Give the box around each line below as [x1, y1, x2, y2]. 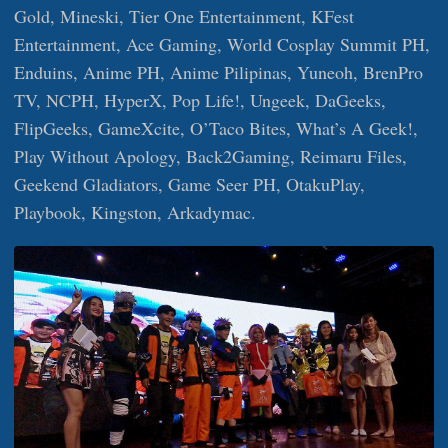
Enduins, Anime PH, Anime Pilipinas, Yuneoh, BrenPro [14, 59, 423, 84]
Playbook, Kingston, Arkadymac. [14, 199, 256, 224]
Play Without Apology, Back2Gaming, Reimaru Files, [14, 143, 407, 168]
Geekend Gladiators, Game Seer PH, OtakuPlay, [14, 171, 365, 196]
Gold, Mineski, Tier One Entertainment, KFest [14, 3, 354, 28]
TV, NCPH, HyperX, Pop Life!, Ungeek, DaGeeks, [14, 87, 386, 112]
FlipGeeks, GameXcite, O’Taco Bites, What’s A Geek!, [14, 115, 418, 140]
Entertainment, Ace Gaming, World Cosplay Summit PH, [14, 31, 430, 56]
